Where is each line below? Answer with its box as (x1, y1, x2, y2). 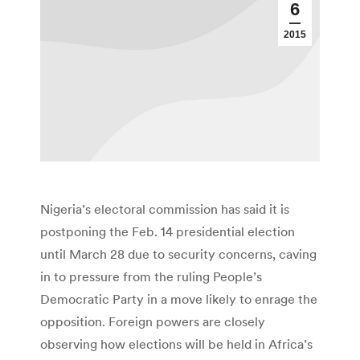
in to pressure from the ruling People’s (40, 268, 262, 285)
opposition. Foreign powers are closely (40, 313, 265, 330)
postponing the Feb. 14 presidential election (40, 223, 295, 240)
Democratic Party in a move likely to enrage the (40, 291, 317, 308)
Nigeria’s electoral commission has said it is (40, 201, 289, 218)
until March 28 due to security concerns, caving (40, 246, 317, 263)
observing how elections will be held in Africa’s (40, 336, 313, 353)
